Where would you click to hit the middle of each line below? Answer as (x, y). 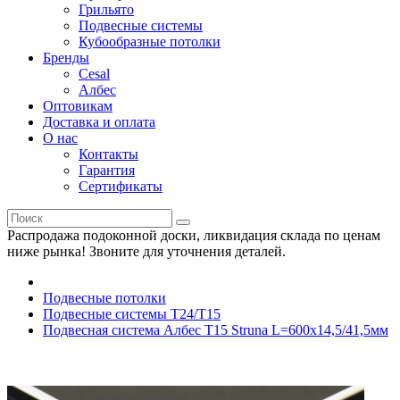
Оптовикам (78, 106)
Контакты (108, 154)
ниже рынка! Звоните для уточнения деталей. (146, 251)
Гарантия (107, 170)
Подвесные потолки (104, 298)
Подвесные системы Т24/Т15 (132, 314)
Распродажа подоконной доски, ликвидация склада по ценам (194, 235)
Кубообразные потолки (150, 42)
